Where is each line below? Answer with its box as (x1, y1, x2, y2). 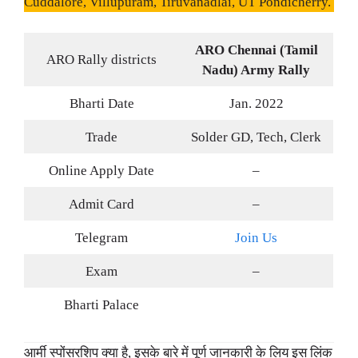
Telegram (75, 229, 128, 245)
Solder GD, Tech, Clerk (191, 129, 321, 145)
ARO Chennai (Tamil (194, 42, 318, 58)
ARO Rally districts (46, 51, 157, 67)
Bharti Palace (64, 296, 139, 312)
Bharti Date (69, 95, 134, 111)
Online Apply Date (49, 162, 154, 178)
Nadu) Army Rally (202, 62, 310, 78)
